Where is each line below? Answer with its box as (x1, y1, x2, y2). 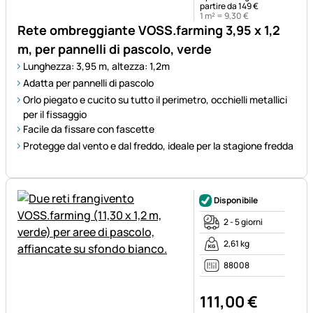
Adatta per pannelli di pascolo (23, 76, 154, 90)
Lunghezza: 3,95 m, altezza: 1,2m (23, 59, 170, 73)
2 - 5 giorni (224, 216, 263, 228)
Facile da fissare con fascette (23, 122, 154, 136)
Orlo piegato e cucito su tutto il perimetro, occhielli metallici (23, 93, 287, 107)
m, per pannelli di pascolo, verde (17, 41, 212, 58)
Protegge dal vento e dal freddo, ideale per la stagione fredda (23, 139, 293, 153)
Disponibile (214, 194, 258, 207)
